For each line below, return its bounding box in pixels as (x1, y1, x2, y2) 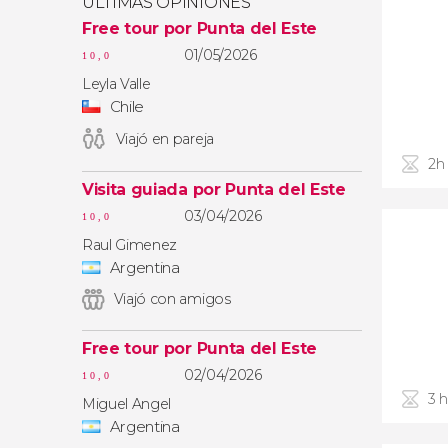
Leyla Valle (82, 75, 151, 93)
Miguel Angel (82, 395, 172, 413)
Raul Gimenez (82, 236, 178, 254)
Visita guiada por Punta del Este (82, 180, 346, 199)
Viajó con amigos (113, 290, 231, 308)
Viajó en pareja (115, 130, 214, 148)
